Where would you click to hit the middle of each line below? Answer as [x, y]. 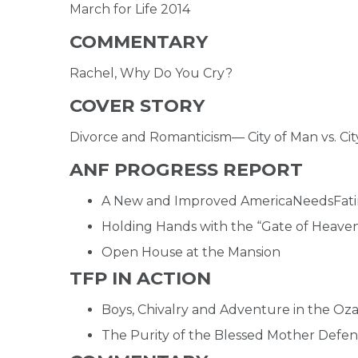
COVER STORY [137, 105]
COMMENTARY [139, 41]
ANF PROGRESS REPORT [186, 169]
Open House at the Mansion [191, 252]
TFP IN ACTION [140, 278]
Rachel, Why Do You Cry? [151, 73]
